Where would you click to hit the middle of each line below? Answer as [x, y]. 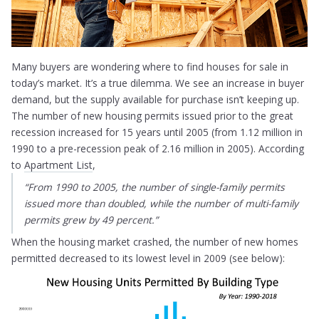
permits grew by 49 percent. [90, 219]
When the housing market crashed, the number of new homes [155, 241]
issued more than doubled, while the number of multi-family [162, 203]
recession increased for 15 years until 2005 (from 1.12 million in [157, 132]
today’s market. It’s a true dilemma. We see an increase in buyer [158, 83]
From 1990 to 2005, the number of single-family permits [157, 187]
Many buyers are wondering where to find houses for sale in [150, 66]
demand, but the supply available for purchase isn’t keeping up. [156, 99]
